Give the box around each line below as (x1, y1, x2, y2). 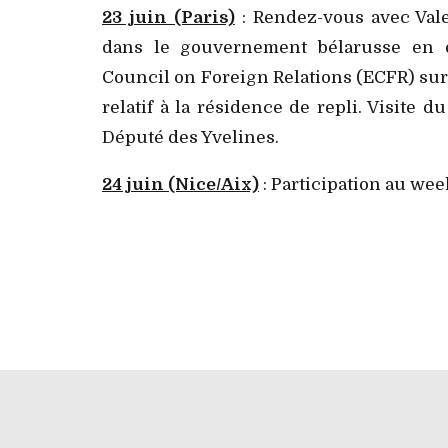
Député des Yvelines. (102, 127, 279, 147)
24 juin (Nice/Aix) (102, 174, 259, 194)
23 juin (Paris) (102, 7, 235, 27)
